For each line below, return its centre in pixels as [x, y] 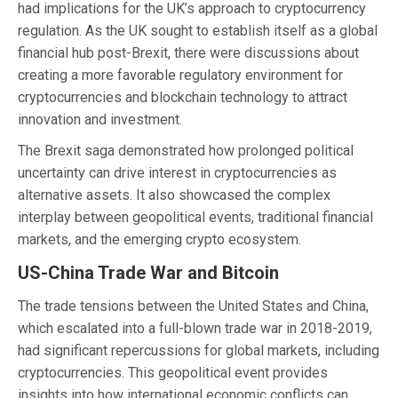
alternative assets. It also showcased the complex [174, 195]
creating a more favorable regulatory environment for [180, 75]
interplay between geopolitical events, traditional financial [195, 217]
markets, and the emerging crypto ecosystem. [159, 239]
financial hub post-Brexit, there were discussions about [188, 52]
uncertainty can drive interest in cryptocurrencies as [177, 172]
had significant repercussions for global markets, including [199, 350]
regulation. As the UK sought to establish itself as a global [198, 30]
